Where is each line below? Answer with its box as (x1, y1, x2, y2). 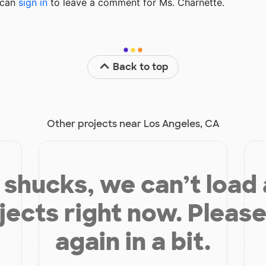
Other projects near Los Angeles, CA (47, 117, 219, 130)
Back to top (113, 60, 169, 73)
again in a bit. (55, 226, 211, 257)
